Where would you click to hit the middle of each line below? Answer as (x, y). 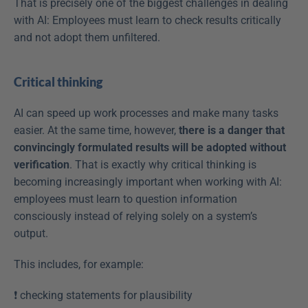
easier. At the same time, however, (96, 130)
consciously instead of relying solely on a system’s (135, 216)
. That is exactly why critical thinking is (163, 164)
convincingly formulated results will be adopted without (150, 147)
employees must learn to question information (125, 199)
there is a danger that (232, 130)
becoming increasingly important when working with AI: (148, 181)
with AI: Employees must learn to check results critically (147, 20)
